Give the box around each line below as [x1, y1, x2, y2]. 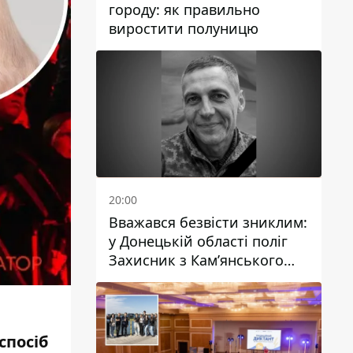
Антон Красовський [109, 269, 247, 288]
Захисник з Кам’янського [109, 251, 284, 269]
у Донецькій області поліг [109, 232, 288, 251]
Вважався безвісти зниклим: [109, 213, 307, 232]
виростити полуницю [109, 19, 258, 39]
